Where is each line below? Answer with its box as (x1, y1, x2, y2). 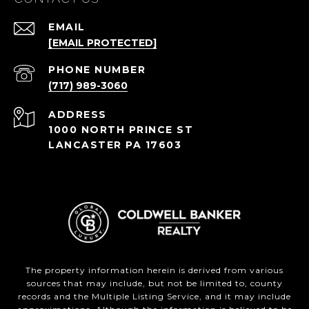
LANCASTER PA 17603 (48, 139, 181, 152)
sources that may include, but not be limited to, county (26, 278, 283, 289)
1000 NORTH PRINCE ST (48, 123, 193, 137)
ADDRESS (48, 108, 107, 121)
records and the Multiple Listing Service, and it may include (18, 291, 291, 302)
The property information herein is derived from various (26, 265, 283, 276)
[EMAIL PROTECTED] (48, 37, 157, 50)
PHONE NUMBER (48, 63, 146, 77)
